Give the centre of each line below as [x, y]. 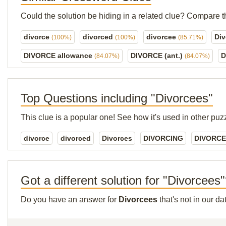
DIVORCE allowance [59, 55]
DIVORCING [163, 138]
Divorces [117, 138]
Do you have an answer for [70, 200]
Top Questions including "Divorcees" [117, 98]
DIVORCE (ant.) [158, 55]
